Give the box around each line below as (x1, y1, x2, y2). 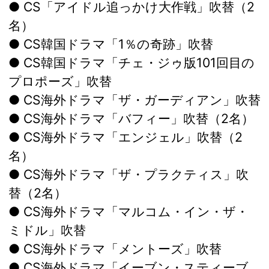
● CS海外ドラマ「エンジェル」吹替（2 (8, 129, 243, 145)
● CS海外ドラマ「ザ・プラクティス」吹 (8, 166, 249, 183)
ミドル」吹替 (8, 222, 86, 238)
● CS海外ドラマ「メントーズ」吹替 (8, 241, 222, 257)
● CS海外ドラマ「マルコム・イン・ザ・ (8, 204, 249, 220)
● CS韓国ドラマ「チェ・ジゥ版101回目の (8, 55, 255, 71)
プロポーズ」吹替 (8, 73, 112, 89)
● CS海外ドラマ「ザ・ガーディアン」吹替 (8, 92, 261, 108)
